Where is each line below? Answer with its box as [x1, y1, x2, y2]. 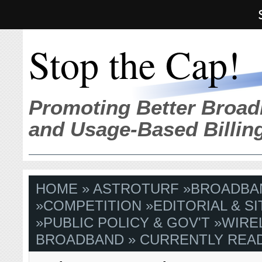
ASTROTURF [93, 181, 180, 197]
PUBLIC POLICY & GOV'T [43, 215, 211, 231]
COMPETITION [43, 198, 142, 214]
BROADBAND [36, 232, 125, 248]
